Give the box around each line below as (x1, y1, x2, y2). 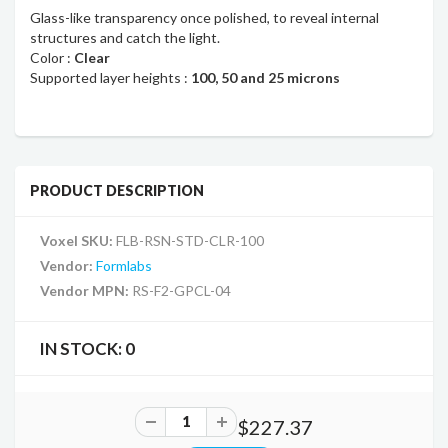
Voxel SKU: (40, 231, 116, 249)
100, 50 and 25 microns (191, 68, 340, 86)
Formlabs (96, 256, 152, 274)
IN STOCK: (40, 337, 125, 359)
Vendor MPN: (40, 281, 132, 299)
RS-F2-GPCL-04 (132, 281, 231, 299)
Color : (30, 48, 74, 66)
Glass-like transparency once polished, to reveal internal (30, 8, 379, 26)
